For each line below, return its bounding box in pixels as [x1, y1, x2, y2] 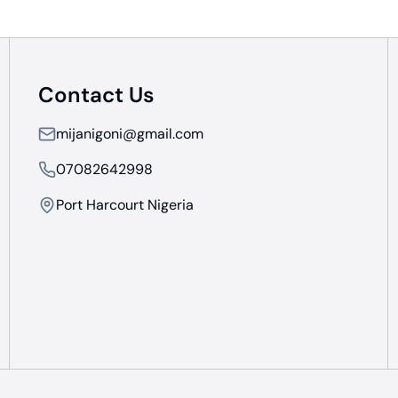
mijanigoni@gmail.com [56, 124, 203, 143]
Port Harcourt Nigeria [56, 195, 194, 214]
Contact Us [38, 81, 155, 108]
